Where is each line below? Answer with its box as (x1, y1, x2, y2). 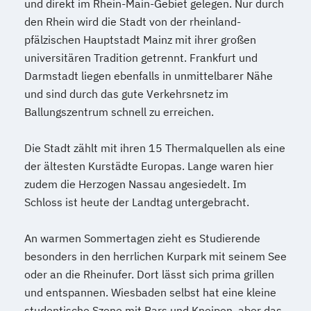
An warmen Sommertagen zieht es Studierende (24, 230, 260, 245)
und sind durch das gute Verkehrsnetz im (24, 86, 228, 101)
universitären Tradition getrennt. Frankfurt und (24, 50, 258, 65)
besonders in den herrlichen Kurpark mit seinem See (24, 249, 287, 263)
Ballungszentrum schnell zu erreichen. (24, 104, 214, 119)
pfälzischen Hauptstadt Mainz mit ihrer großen (24, 32, 256, 47)
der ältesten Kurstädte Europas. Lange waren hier (24, 158, 274, 173)
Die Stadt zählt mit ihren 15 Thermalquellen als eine (24, 140, 285, 155)
